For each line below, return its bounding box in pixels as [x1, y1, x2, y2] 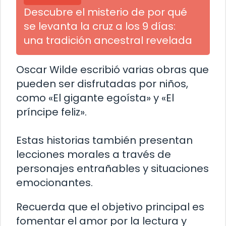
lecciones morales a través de [16, 147, 171, 162]
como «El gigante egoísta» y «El [16, 91, 174, 105]
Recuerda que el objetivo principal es [16, 200, 204, 214]
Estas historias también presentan [16, 133, 193, 148]
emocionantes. [16, 176, 93, 190]
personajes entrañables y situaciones [16, 161, 209, 176]
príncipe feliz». [16, 105, 87, 120]
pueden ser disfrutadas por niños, [16, 77, 188, 91]
